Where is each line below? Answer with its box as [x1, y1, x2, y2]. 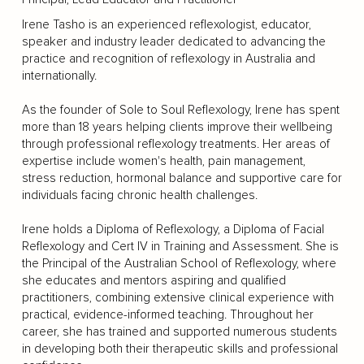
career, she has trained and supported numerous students [21, 324, 337, 339]
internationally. [21, 68, 97, 83]
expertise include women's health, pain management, [21, 154, 305, 168]
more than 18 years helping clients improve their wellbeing [21, 119, 332, 134]
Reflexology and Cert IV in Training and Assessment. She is [21, 239, 339, 253]
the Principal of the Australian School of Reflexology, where [21, 256, 336, 271]
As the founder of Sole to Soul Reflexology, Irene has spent [21, 102, 340, 117]
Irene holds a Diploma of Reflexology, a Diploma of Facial [21, 222, 324, 236]
